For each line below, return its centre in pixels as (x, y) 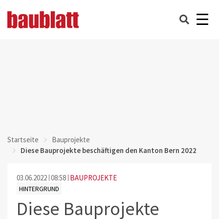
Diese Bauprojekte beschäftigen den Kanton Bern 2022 (109, 150)
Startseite (23, 140)
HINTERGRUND (39, 188)
